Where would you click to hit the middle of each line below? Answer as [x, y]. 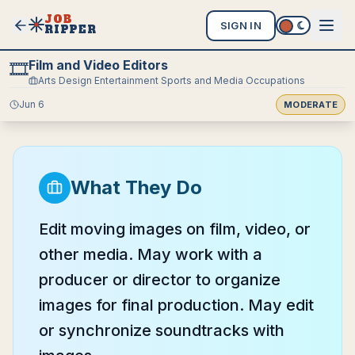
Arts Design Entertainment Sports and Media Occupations [172, 80]
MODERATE [311, 105]
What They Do [136, 187]
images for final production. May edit [176, 305]
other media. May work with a [151, 254]
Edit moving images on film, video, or [175, 229]
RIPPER [71, 29]
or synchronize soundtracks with [162, 330]
